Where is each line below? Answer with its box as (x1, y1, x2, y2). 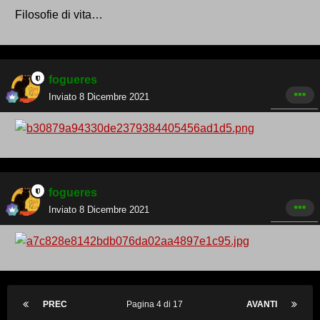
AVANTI (246, 299, 277, 310)
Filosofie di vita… (15, 9, 103, 21)
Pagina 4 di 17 (126, 299, 187, 310)
